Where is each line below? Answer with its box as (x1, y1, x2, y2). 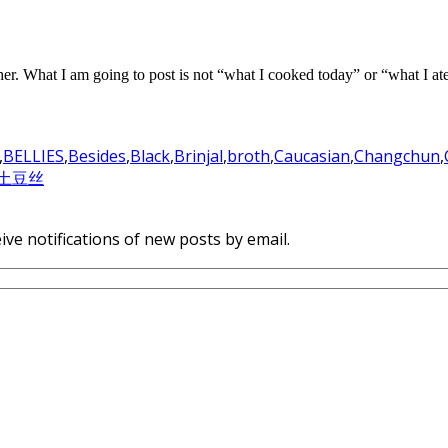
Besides (68, 145, 126, 167)
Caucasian (274, 145, 350, 167)
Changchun (354, 145, 440, 167)
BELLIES (3, 145, 64, 167)
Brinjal (174, 145, 223, 167)
